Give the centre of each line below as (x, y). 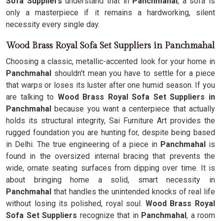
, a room (201, 215)
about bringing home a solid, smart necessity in (110, 180)
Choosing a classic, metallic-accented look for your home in (110, 61)
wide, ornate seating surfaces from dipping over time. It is (110, 168)
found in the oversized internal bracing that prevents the (110, 156)
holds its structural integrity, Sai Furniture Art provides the (110, 121)
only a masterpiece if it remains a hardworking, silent (110, 13)
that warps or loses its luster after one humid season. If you (110, 85)
